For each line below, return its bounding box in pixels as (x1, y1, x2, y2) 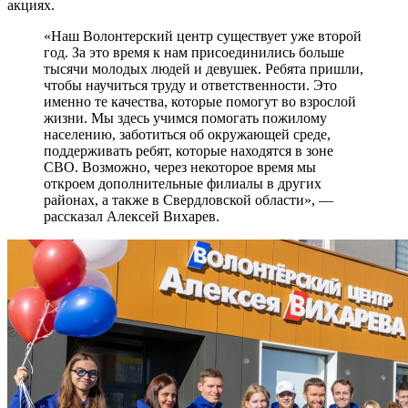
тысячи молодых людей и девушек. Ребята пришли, (44, 61, 363, 77)
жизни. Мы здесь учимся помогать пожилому (44, 110, 327, 127)
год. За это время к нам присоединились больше (44, 45, 344, 61)
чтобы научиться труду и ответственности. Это (44, 77, 337, 94)
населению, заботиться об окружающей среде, (44, 127, 331, 143)
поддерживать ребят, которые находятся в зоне (44, 143, 333, 159)
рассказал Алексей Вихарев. (44, 209, 219, 225)
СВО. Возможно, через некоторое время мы (44, 159, 316, 176)
